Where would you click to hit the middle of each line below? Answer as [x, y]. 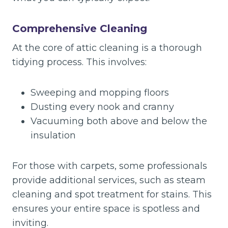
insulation [53, 135]
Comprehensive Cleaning [80, 28]
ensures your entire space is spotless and [106, 209]
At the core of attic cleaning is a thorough [107, 48]
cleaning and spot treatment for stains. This [112, 194]
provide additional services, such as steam [109, 180]
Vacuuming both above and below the [119, 121]
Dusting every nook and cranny [102, 107]
